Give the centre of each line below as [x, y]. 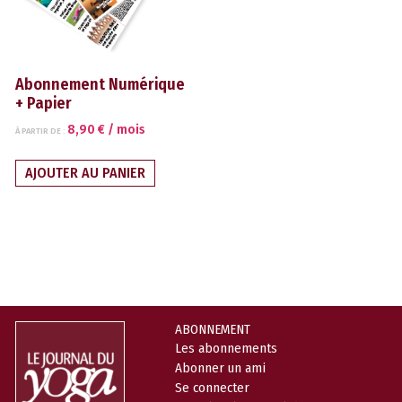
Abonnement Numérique [100, 85]
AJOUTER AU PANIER [85, 173]
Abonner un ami [221, 368]
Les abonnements [227, 349]
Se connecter [213, 388]
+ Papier [44, 104]
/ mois [127, 130]
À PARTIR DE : [41, 131]
